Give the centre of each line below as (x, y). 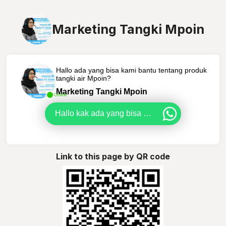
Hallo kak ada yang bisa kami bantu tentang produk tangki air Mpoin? (147, 113)
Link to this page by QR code (113, 156)
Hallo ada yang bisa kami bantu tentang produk (131, 70)
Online (60, 95)
